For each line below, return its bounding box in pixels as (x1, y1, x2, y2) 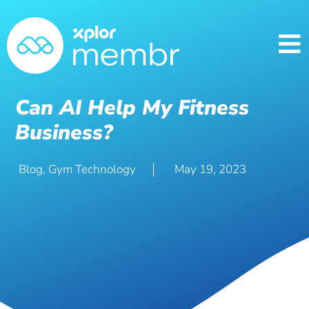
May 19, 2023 (175, 161, 247, 177)
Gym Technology (48, 161, 137, 177)
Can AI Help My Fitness (15, 94, 250, 122)
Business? (15, 119, 113, 147)
